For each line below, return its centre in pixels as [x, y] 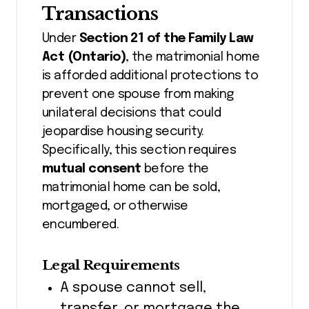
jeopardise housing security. [123, 132]
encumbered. [81, 225]
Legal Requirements [111, 265]
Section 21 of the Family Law [166, 39]
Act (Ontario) [84, 58]
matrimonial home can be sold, [131, 188]
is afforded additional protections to [150, 76]
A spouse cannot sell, [133, 288]
